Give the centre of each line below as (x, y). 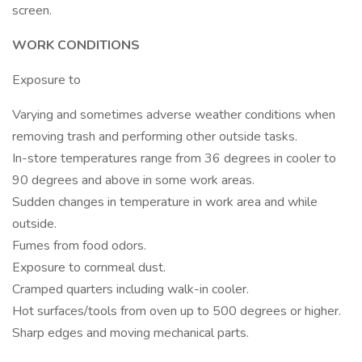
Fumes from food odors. (79, 246)
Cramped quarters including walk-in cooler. (130, 289)
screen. (32, 11)
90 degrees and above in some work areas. (133, 180)
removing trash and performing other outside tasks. (155, 137)
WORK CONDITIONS (76, 45)
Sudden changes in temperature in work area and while (165, 202)
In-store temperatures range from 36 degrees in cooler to (174, 158)
